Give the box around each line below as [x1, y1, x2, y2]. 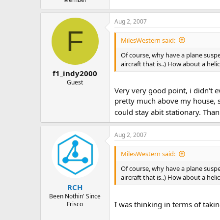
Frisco [67, 199, 83, 208]
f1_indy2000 [53, 68, 97, 78]
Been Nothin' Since [49, 192, 101, 200]
